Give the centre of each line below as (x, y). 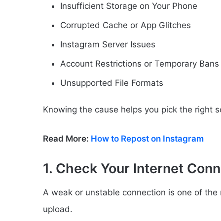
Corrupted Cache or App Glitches (126, 25)
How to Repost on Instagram (147, 138)
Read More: (67, 138)
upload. (58, 209)
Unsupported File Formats (112, 83)
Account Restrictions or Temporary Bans (140, 63)
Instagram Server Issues (108, 44)
